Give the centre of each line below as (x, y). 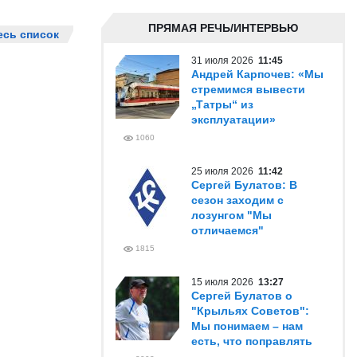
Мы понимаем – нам (247, 326)
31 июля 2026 (225, 61)
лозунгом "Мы (231, 215)
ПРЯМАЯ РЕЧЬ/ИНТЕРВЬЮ (223, 28)
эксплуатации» (233, 120)
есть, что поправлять (252, 341)
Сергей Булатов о (242, 296)
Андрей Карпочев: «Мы (257, 74)
